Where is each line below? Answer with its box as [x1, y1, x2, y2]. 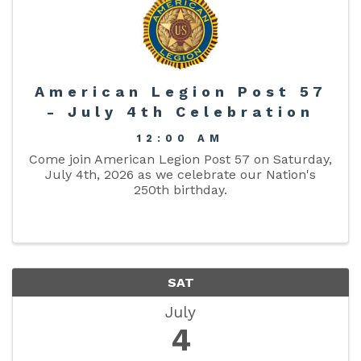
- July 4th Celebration [47, 102, 314, 120]
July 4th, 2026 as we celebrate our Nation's [45, 166, 316, 182]
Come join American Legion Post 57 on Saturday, [29, 151, 332, 167]
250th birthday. [134, 181, 227, 197]
